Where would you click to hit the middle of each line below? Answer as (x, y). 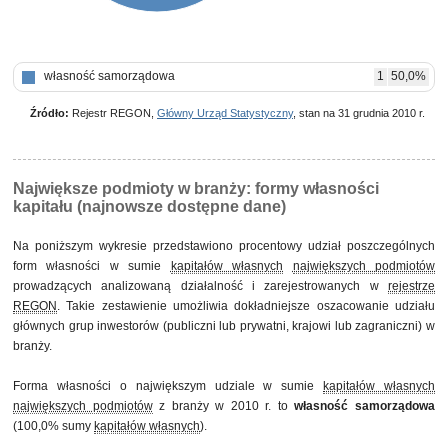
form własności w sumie (92, 266)
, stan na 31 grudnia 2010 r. (359, 113)
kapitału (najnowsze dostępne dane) (149, 206)
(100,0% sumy (53, 426)
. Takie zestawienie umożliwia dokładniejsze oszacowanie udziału (246, 306)
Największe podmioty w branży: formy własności (196, 188)
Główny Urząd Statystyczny (225, 113)
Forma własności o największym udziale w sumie (168, 386)
